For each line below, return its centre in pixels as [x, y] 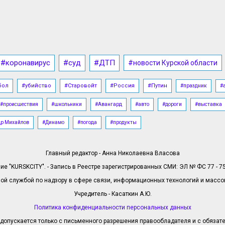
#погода [87, 122]
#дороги [172, 104]
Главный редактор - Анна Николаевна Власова [113, 153]
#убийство [36, 86]
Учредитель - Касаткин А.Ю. [113, 194]
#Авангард [108, 104]
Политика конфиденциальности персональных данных [113, 207]
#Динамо [53, 122]
